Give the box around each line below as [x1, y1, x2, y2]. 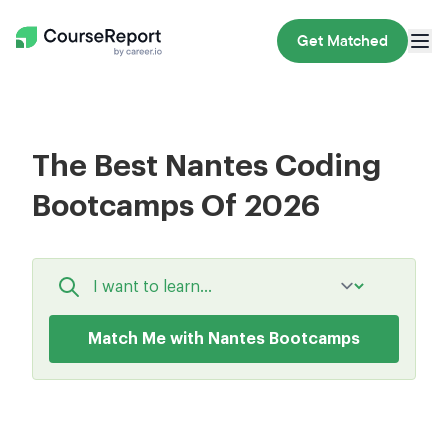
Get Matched [297, 31, 388, 51]
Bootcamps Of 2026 [32, 191, 320, 221]
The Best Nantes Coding [32, 151, 381, 181]
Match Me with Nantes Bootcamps [88, 331, 360, 347]
